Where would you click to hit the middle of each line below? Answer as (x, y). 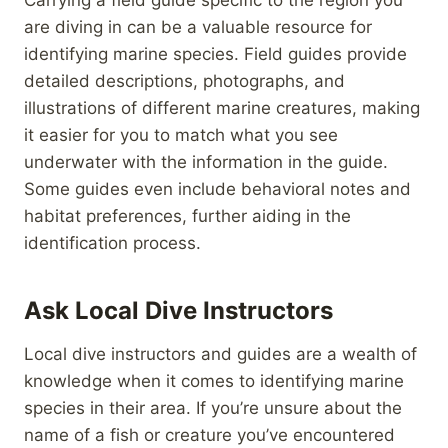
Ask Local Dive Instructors (178, 310)
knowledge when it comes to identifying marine (214, 380)
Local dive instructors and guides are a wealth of (220, 353)
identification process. (112, 242)
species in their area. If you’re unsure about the (213, 407)
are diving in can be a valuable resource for (198, 26)
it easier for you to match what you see (181, 134)
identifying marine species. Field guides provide (215, 53)
